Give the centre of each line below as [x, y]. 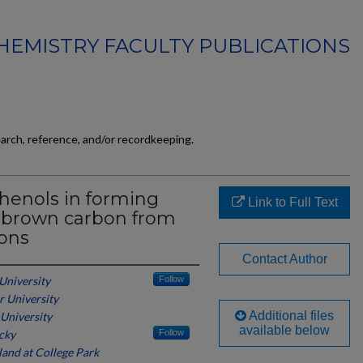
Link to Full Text [291, 202]
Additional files [290, 316]
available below [284, 330]
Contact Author [284, 259]
